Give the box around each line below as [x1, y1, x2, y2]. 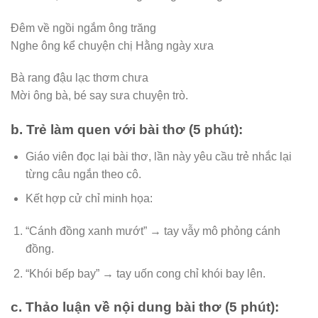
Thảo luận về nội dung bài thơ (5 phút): [26, 300, 279, 315]
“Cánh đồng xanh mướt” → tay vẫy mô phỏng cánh [25, 225, 280, 238]
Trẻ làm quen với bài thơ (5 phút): [26, 122, 243, 138]
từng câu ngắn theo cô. [25, 168, 141, 180]
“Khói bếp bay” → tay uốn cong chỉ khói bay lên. [25, 267, 265, 280]
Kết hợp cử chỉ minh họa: [25, 192, 153, 205]
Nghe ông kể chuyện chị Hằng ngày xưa [11, 39, 214, 52]
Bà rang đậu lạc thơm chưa [11, 72, 148, 84]
